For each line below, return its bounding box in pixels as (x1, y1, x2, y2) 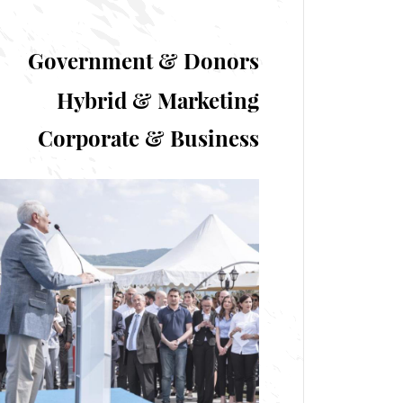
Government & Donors (28, 46, 259, 75)
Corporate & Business (38, 123, 259, 152)
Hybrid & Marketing (57, 85, 259, 114)
